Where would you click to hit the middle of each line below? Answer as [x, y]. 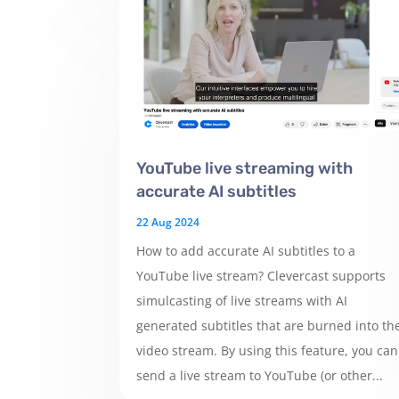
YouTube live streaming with [245, 169]
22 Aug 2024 [168, 223]
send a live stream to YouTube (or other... [260, 376]
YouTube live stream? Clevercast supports [261, 276]
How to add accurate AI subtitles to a [246, 251]
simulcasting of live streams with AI [242, 301]
